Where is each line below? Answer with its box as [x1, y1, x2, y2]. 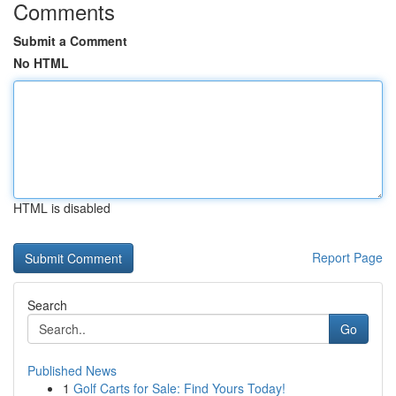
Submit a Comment [13, 32, 127, 49]
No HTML [13, 54, 69, 72]
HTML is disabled [13, 199, 110, 217]
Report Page [312, 248, 383, 266]
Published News [27, 362, 117, 379]
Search [27, 296, 67, 314]
